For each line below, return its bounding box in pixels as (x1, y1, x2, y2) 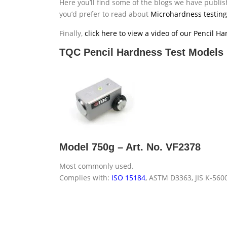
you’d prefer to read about (59, 9, 150, 19)
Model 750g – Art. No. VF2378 (59, 141, 201, 153)
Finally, (59, 28, 85, 39)
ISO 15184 (109, 173, 145, 183)
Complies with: (59, 173, 109, 183)
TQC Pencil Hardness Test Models (59, 47, 223, 58)
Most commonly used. (59, 161, 134, 171)
